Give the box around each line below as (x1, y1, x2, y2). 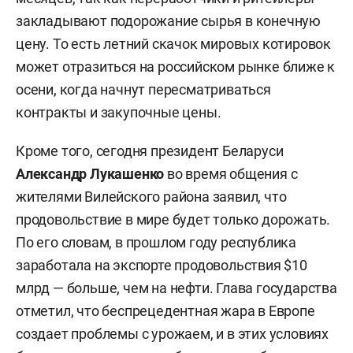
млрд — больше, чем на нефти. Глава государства (16, 279, 337, 296)
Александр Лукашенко (16, 165, 165, 182)
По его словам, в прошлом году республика (16, 233, 296, 251)
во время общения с (164, 165, 298, 182)
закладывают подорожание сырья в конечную (16, 12, 321, 29)
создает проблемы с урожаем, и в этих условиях (16, 325, 329, 342)
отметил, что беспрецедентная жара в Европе (16, 302, 315, 319)
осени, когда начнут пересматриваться (16, 80, 271, 98)
